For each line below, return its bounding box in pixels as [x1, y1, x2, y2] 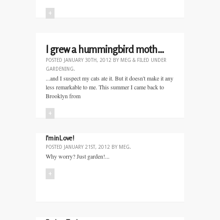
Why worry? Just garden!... [46, 152, 110, 160]
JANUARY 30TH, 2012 [64, 57, 111, 63]
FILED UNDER [136, 57, 166, 63]
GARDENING [46, 66, 74, 72]
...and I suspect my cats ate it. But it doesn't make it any [46, 74, 173, 82]
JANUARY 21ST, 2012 [64, 144, 110, 150]
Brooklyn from [46, 92, 81, 100]
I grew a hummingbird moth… [46, 43, 164, 55]
